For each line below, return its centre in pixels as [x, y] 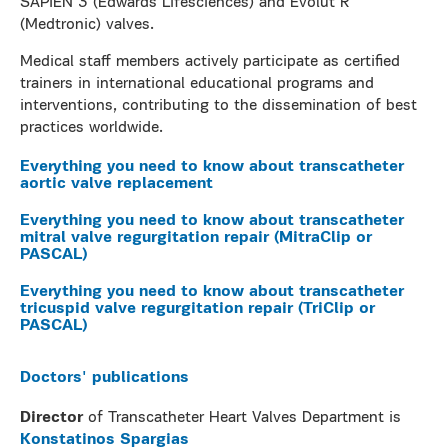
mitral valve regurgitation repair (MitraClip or [196, 238]
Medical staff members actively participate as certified [210, 62]
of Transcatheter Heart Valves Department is [244, 418]
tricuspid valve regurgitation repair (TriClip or [197, 309]
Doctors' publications [104, 378]
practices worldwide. [91, 128]
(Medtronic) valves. [87, 25]
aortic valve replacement [116, 184]
